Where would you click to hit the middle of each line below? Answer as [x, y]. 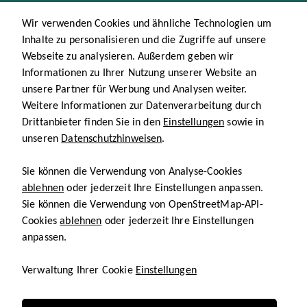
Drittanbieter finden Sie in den [93, 123]
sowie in [244, 123]
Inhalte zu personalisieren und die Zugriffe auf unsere [144, 40]
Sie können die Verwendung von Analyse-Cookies [132, 172]
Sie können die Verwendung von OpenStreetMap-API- [143, 205]
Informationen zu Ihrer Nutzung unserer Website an [139, 73]
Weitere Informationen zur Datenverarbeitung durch [142, 106]
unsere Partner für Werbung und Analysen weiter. [135, 90]
